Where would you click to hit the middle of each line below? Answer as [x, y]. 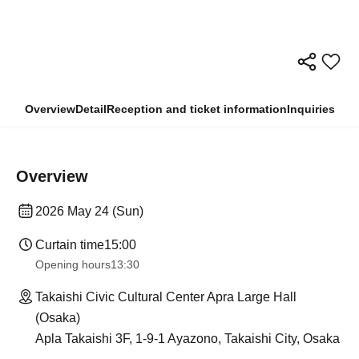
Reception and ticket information [196, 109]
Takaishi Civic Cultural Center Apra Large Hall [166, 297]
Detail [91, 109]
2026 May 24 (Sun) [89, 212]
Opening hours [73, 265]
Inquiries [311, 109]
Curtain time [70, 245]
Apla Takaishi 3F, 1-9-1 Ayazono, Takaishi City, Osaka [188, 339]
